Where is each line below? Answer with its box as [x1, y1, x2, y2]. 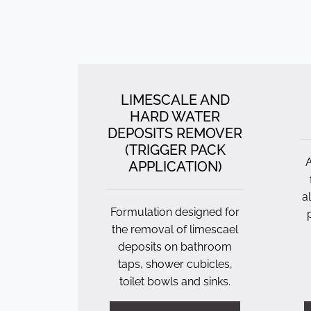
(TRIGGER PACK [124, 142, 226, 158]
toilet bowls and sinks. [119, 275, 230, 288]
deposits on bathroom [118, 240, 232, 253]
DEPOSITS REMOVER [108, 125, 242, 142]
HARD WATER [130, 108, 220, 125]
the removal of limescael [112, 223, 238, 236]
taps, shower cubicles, [117, 258, 233, 271]
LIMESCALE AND [120, 92, 230, 108]
